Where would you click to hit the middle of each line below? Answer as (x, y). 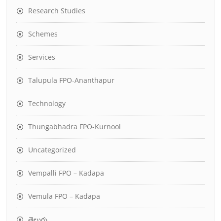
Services (42, 57)
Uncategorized (52, 149)
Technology (47, 103)
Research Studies (57, 10)
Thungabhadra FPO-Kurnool (74, 126)
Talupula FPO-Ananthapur (71, 80)
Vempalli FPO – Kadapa (66, 173)
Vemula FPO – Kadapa (64, 196)
